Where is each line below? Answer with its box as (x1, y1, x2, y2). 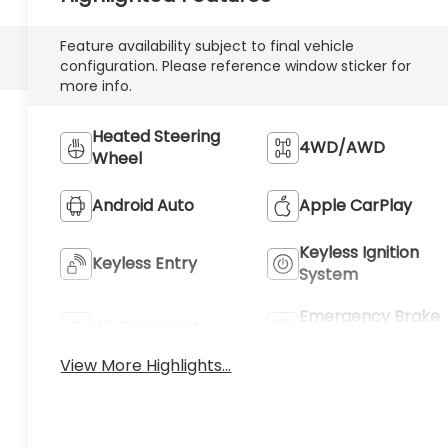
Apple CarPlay (298, 193, 412, 217)
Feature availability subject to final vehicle (60, 35, 355, 56)
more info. (60, 75, 133, 96)
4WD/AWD (298, 135, 385, 159)
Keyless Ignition (298, 240, 419, 264)
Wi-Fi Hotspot (92, 315, 201, 339)
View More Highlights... (60, 354, 232, 378)
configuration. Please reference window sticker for (60, 55, 412, 76)
